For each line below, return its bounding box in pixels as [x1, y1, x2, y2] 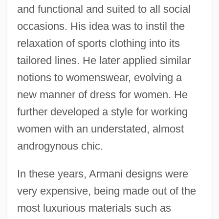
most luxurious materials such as [17, 201, 171, 214]
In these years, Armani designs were [17, 167, 188, 180]
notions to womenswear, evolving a [17, 71, 182, 84]
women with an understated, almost [17, 122, 184, 135]
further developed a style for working [17, 105, 188, 118]
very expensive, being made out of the [17, 184, 196, 197]
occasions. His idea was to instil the [17, 20, 185, 32]
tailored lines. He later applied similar [17, 54, 191, 66]
